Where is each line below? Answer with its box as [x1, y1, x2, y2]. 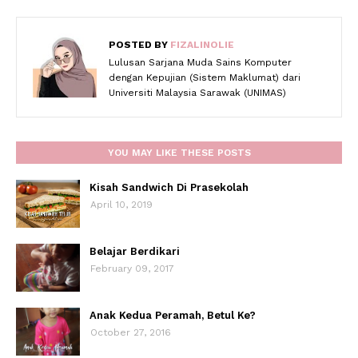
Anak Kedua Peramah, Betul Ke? [89, 309, 256, 321]
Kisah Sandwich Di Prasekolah [89, 181, 249, 193]
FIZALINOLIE [168, 39, 234, 50]
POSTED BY [109, 39, 168, 50]
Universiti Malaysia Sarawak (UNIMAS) [109, 87, 286, 98]
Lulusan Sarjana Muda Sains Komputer [109, 57, 292, 68]
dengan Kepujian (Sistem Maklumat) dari [109, 72, 300, 83]
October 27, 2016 [90, 327, 171, 338]
